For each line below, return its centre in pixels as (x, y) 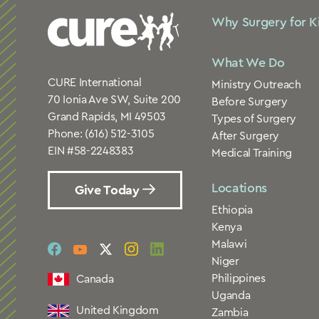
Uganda (231, 296)
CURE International (95, 83)
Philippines (239, 278)
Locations (239, 188)
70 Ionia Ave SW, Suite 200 (114, 100)
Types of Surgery (254, 119)
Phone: (66, 134)
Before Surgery (250, 101)
